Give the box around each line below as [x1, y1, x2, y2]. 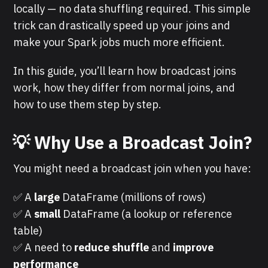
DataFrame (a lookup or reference [60, 206, 233, 221]
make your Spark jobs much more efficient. [13, 35, 226, 49]
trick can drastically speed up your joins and [13, 18, 231, 32]
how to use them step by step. [13, 97, 162, 111]
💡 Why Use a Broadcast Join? [13, 130, 252, 154]
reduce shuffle [74, 240, 150, 254]
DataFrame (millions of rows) [60, 190, 206, 204]
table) [13, 223, 43, 237]
